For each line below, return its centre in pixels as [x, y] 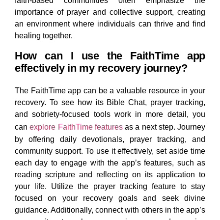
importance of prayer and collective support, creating [110, 12]
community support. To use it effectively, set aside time [110, 151]
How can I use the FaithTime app [110, 56]
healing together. [44, 36]
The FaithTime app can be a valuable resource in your [110, 91]
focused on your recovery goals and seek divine [110, 198]
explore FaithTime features [76, 127]
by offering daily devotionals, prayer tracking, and [110, 139]
